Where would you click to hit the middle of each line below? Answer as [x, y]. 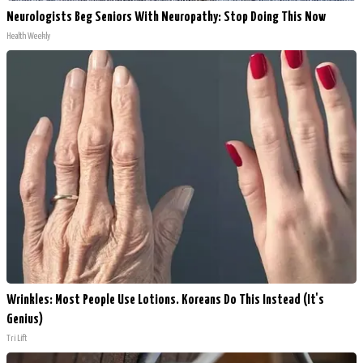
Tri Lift [17, 338]
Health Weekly [28, 36]
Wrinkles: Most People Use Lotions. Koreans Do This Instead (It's [165, 300]
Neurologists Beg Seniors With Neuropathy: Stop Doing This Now [166, 17]
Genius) [25, 319]
